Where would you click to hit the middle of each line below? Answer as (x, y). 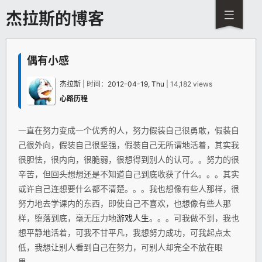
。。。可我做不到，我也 (194, 218)
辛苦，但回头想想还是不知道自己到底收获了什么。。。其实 (129, 174)
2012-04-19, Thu (136, 84)
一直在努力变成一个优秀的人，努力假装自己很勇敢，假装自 (129, 130)
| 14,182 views (188, 84)
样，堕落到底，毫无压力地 (67, 218)
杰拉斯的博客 (55, 19)
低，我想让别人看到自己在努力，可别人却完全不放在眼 (120, 247)
